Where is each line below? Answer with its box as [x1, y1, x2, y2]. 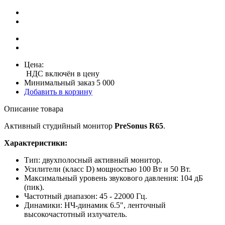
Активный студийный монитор [4, 121, 115, 130]
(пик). [24, 182, 44, 191]
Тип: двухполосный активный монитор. [24, 155, 162, 164]
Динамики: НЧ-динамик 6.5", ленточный [24, 200, 166, 209]
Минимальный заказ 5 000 [24, 78, 115, 87]
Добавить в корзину [24, 87, 92, 96]
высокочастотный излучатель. [24, 209, 127, 218]
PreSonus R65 [115, 121, 163, 130]
